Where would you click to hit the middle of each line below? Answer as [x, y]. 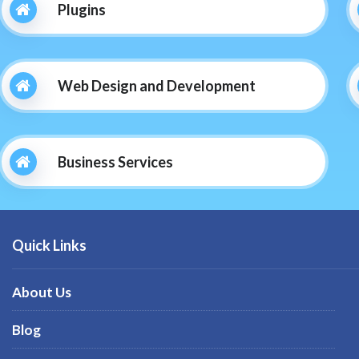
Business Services [115, 161]
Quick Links [49, 245]
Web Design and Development [156, 85]
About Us [42, 292]
